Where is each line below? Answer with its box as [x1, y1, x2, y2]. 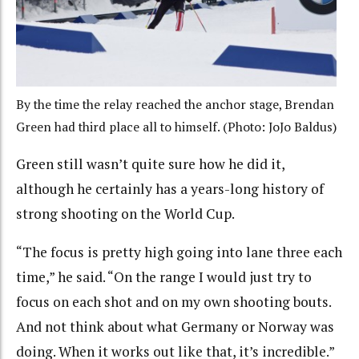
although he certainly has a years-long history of [16, 179, 324, 198]
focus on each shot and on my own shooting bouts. [16, 292, 331, 312]
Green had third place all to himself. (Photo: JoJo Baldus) [16, 118, 337, 135]
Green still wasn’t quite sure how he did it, [16, 154, 284, 173]
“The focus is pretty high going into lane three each [16, 243, 342, 262]
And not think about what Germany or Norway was [16, 317, 334, 337]
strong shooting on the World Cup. [16, 204, 235, 223]
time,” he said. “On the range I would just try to [16, 268, 312, 287]
